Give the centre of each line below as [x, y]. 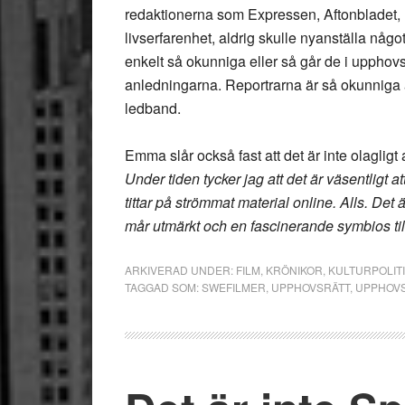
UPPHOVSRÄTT [311, 287]
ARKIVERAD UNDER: [180, 270]
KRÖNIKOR [294, 270]
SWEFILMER [234, 287]
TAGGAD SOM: [163, 287]
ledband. [153, 108]
